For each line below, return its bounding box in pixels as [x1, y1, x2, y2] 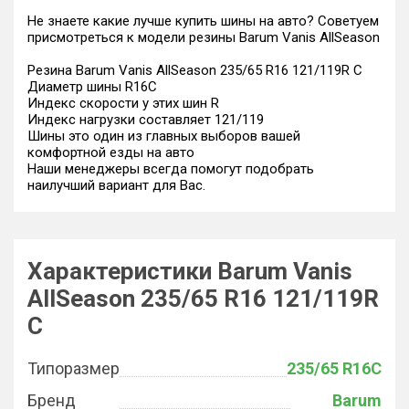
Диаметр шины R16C [27, 79, 157, 95]
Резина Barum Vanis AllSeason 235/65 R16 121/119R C [27, 62, 362, 79]
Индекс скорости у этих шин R [27, 95, 219, 111]
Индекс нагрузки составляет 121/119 [27, 111, 264, 128]
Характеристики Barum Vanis [27, 257, 352, 285]
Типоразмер [27, 359, 120, 378]
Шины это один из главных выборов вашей [27, 128, 300, 144]
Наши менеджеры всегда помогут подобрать [27, 161, 314, 177]
